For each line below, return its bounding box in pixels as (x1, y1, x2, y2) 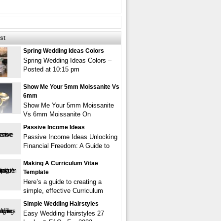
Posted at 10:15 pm (23, 66, 79, 73)
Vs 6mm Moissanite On (23, 110, 91, 118)
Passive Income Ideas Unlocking (23, 133, 117, 141)
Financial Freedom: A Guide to (23, 142, 110, 149)
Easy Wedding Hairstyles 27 (23, 210, 104, 217)
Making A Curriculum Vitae (23, 160, 98, 167)
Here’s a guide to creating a (23, 178, 102, 185)
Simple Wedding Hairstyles (23, 200, 99, 207)
